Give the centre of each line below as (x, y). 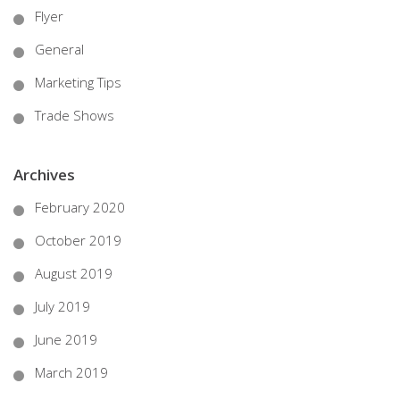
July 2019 (62, 307)
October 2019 (78, 241)
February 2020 (80, 208)
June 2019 (66, 340)
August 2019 (74, 274)
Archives (44, 175)
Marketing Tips (78, 83)
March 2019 (71, 373)
